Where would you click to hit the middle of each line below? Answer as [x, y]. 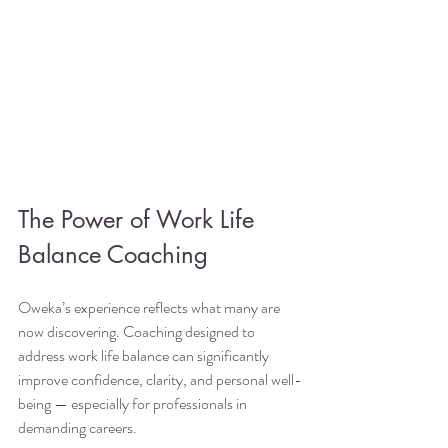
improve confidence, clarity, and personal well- [160, 379]
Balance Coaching [113, 254]
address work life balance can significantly [145, 355]
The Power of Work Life [139, 219]
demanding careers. [77, 427]
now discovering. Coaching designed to [138, 331]
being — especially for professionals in [134, 403]
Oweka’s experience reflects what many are [150, 307]
